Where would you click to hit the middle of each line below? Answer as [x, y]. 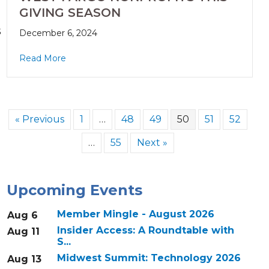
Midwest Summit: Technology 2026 [149, 258]
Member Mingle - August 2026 [135, 214]
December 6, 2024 [58, 33]
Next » [152, 143]
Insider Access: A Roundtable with [145, 231]
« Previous [39, 119]
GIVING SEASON [70, 13]
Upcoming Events [74, 190]
